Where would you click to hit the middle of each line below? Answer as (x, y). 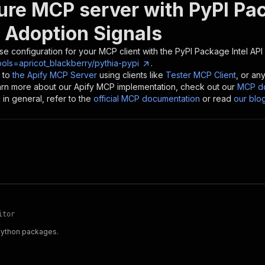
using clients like (131, 75)
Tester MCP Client (201, 75)
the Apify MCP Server (55, 75)
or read (217, 98)
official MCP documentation (147, 98)
